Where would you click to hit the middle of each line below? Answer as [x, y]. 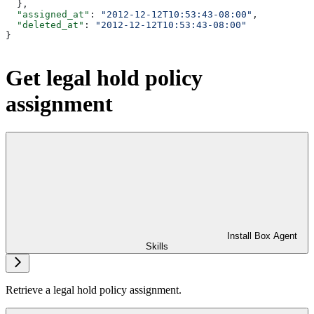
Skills [157, 246]
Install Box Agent [262, 235]
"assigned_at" [48, 15]
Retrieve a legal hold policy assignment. [94, 289]
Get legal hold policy [104, 77]
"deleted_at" [45, 25]
